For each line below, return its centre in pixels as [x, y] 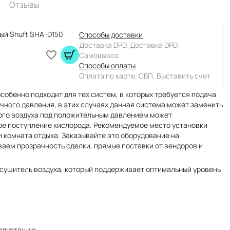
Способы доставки [111, 35]
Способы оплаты [107, 65]
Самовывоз [99, 55]
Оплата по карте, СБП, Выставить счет [145, 76]
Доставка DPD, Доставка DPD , [130, 45]
